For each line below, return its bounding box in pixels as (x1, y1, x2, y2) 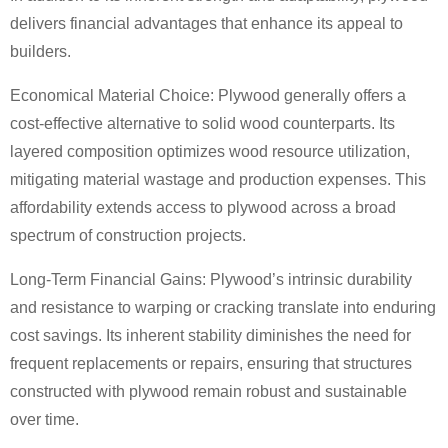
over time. (10, 411, 79, 428)
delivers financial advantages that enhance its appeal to (10, 15, 403, 32)
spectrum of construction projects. (10, 227, 246, 244)
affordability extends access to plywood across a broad (10, 199, 396, 216)
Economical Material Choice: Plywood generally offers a (10, 87, 406, 104)
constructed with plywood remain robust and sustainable (10, 383, 407, 400)
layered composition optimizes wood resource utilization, (10, 143, 410, 160)
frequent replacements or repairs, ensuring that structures (10, 355, 412, 372)
